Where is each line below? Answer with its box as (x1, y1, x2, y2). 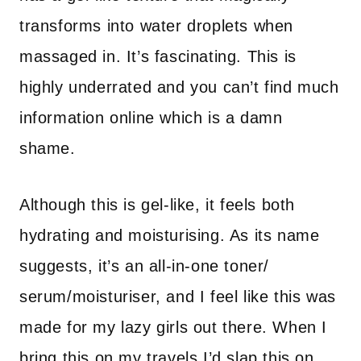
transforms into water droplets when (19, 17, 294, 35)
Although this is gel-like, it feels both (19, 196, 296, 214)
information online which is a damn (19, 109, 283, 127)
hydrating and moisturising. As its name (19, 226, 320, 244)
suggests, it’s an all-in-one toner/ (19, 257, 270, 275)
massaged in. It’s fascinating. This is (19, 48, 297, 65)
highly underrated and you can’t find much (19, 78, 339, 96)
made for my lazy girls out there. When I (19, 318, 328, 336)
